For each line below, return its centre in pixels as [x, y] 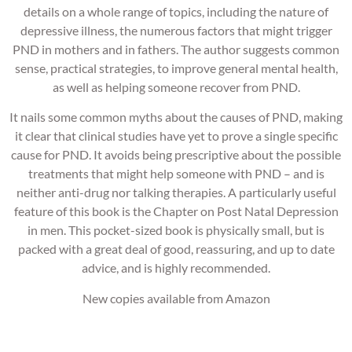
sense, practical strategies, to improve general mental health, [176, 68]
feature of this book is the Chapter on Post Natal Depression [176, 211]
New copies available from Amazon [176, 298]
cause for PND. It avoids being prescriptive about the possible [176, 155]
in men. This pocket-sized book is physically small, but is [176, 230]
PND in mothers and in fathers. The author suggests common [176, 49]
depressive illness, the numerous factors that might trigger [176, 30]
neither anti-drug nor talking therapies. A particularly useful [176, 192]
